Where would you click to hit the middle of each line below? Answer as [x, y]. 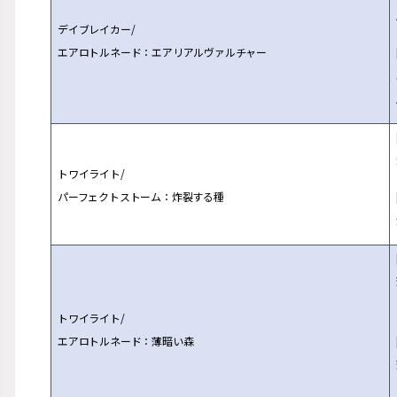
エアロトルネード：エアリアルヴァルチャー [162, 52]
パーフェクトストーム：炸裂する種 [141, 196]
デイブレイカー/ [97, 29]
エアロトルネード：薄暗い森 [126, 341]
